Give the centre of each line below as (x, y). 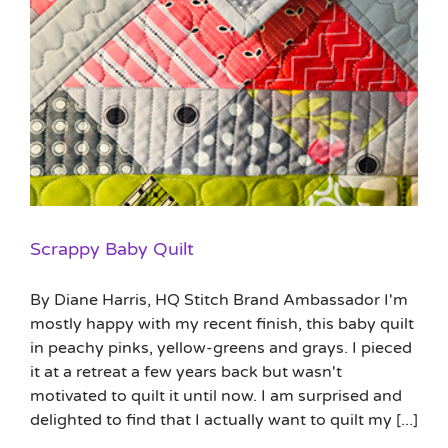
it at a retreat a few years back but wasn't (186, 372)
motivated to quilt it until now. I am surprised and (216, 396)
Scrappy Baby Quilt (112, 249)
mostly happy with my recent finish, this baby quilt (222, 324)
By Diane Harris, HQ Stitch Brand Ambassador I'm (219, 300)
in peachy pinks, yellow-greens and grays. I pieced (221, 348)
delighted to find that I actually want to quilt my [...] (224, 420)
